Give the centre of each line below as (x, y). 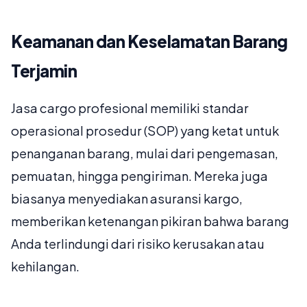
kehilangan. (45, 267)
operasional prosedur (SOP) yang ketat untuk (145, 131)
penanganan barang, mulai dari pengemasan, (145, 153)
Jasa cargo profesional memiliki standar (130, 108)
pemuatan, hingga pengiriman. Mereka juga (139, 176)
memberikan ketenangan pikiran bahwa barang (150, 221)
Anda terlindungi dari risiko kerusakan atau (138, 244)
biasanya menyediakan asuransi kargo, (127, 199)
